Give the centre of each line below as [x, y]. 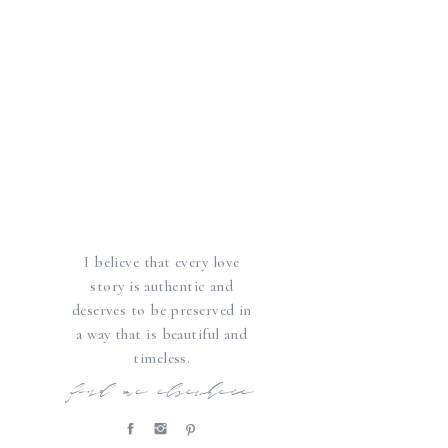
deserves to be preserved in [161, 309]
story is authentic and [162, 285]
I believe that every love [162, 261]
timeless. [162, 357]
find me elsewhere [161, 392]
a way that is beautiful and [162, 333]
